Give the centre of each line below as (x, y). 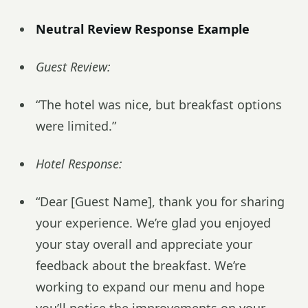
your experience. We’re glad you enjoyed (153, 223)
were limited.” (76, 126)
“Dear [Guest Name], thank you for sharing (160, 201)
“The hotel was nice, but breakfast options (159, 104)
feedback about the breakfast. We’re (141, 265)
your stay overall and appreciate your (144, 244)
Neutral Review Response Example (143, 29)
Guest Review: (73, 67)
